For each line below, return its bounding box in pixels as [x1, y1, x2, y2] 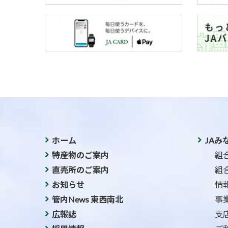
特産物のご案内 [52, 150, 109, 160]
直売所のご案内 [52, 165, 109, 175]
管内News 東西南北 [52, 194, 123, 205]
